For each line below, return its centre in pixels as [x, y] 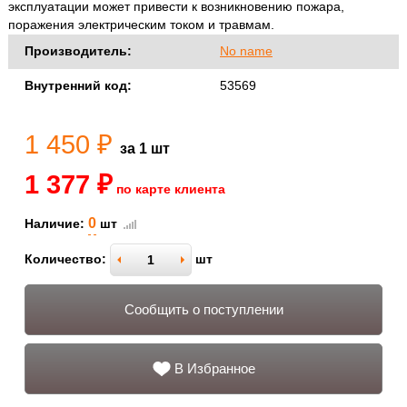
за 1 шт [145, 149]
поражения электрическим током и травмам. [145, 25]
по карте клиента [171, 190]
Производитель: [78, 52]
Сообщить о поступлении [203, 310]
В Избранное [214, 369]
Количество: [65, 259]
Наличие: [55, 224]
